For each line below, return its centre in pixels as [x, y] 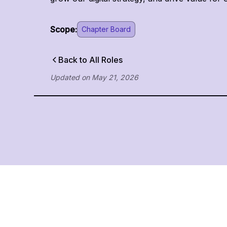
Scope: [64, 29]
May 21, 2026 [115, 77]
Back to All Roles [91, 60]
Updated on [70, 77]
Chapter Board [106, 29]
